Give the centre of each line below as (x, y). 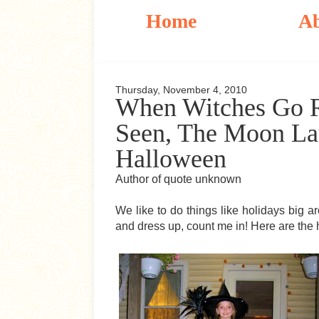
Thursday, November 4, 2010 (181, 90)
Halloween (171, 159)
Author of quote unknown (178, 179)
